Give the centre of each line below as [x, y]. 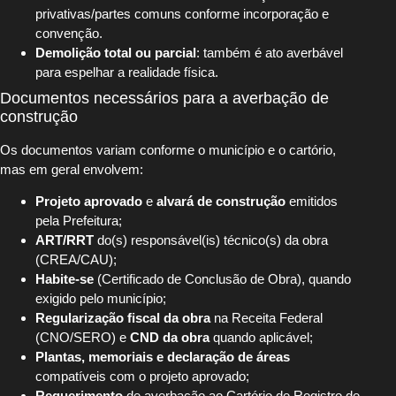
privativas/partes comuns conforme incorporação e [182, 13]
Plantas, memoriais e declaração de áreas [163, 357]
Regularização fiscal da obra [123, 318]
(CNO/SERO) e [83, 338]
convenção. [69, 33]
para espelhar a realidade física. [127, 72]
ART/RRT [65, 240]
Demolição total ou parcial [116, 52]
